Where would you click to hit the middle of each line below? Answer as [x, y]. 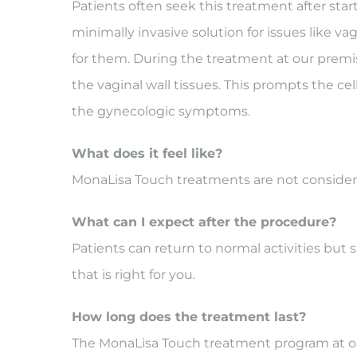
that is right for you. [133, 275]
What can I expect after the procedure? [204, 222]
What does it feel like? [147, 153]
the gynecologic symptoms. [161, 111]
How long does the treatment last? [188, 317]
